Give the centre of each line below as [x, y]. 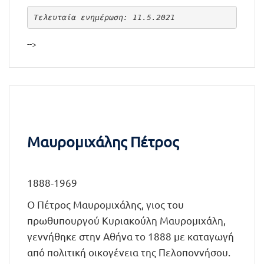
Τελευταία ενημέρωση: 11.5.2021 [104, 17]
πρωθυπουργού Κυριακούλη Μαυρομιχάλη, [126, 220]
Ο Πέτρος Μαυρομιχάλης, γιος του [105, 204]
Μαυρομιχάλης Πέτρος [103, 142]
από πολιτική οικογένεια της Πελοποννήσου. [129, 252]
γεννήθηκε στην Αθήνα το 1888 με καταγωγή [131, 236]
